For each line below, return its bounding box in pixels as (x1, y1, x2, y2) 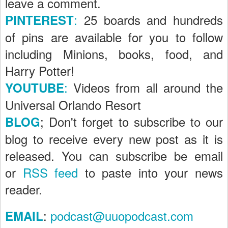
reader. (5, 180, 42, 198)
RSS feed (22, 163, 78, 181)
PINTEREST (5, 11, 74, 28)
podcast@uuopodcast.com (50, 207, 193, 224)
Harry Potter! (5, 62, 74, 79)
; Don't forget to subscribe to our (40, 112, 223, 130)
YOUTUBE (5, 79, 64, 96)
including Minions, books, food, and (5, 45, 223, 63)
